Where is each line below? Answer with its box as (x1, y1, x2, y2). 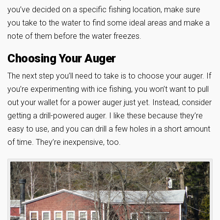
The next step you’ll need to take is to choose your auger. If (7, 71, 211, 81)
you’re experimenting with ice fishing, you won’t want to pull (7, 84, 209, 94)
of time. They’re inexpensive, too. (7, 137, 121, 147)
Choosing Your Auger (7, 51, 116, 65)
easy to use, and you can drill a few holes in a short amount (7, 124, 210, 134)
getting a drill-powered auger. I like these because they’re (7, 110, 203, 120)
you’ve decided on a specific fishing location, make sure (7, 4, 200, 14)
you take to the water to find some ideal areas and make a (7, 18, 210, 27)
